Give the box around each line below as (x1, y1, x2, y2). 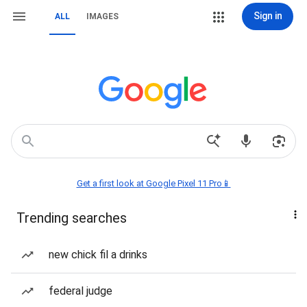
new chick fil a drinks (49, 248, 147, 261)
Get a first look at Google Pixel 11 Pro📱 (76, 178, 231, 188)
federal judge (49, 284, 112, 297)
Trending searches (16, 210, 127, 226)
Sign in (253, 10, 282, 21)
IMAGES (86, 12, 119, 21)
